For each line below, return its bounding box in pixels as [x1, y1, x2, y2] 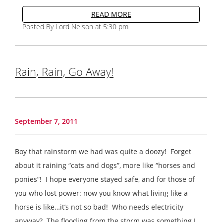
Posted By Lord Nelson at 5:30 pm [22, 21, 128, 31]
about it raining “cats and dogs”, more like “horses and [15, 160, 195, 170]
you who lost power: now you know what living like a [15, 188, 188, 198]
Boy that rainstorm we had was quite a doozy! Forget [15, 146, 191, 156]
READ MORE [91, 9, 131, 19]
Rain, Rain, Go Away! [15, 63, 113, 79]
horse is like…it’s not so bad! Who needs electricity [15, 202, 183, 212]
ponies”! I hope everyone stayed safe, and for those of [15, 174, 195, 184]
